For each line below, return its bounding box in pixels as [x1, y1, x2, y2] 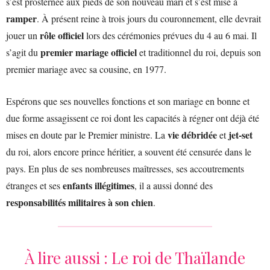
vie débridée [168, 127, 217, 142]
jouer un [6, 28, 37, 42]
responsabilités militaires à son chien [6, 195, 153, 209]
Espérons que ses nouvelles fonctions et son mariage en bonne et [6, 94, 250, 107]
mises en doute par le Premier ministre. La [6, 128, 168, 141]
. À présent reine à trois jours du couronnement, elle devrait [37, 11, 261, 25]
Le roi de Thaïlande [111, 246, 245, 268]
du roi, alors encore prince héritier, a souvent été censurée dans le [6, 145, 251, 158]
